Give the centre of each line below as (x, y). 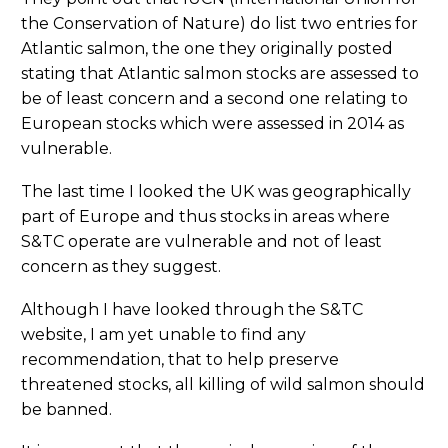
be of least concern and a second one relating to (214, 99)
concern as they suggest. (121, 266)
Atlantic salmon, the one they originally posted (207, 49)
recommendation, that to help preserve (180, 359)
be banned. (66, 409)
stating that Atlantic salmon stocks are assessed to (220, 74)
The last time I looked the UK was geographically (216, 191)
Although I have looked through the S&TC (192, 309)
